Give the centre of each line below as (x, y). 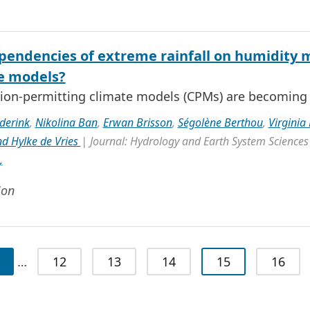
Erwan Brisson (137, 122)
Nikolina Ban (66, 122)
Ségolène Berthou (220, 122)
